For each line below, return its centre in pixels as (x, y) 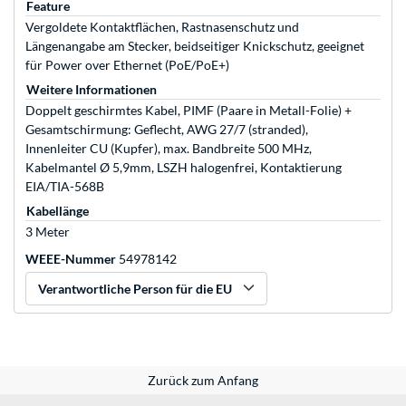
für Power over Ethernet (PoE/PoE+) (127, 65)
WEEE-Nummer (71, 259)
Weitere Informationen (92, 90)
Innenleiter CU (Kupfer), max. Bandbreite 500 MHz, (169, 149)
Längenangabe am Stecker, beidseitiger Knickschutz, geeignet (195, 46)
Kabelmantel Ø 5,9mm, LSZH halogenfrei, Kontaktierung (184, 168)
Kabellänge (58, 211)
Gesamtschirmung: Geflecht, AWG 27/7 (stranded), (167, 130)
